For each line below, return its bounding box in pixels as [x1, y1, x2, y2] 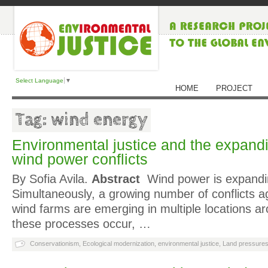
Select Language [16, 77, 63, 84]
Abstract [92, 172, 147, 185]
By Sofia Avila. [12, 172, 92, 185]
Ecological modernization [83, 240, 154, 247]
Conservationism [30, 240, 79, 247]
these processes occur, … [12, 217, 151, 230]
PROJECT [216, 84, 253, 93]
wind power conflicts [12, 151, 148, 167]
